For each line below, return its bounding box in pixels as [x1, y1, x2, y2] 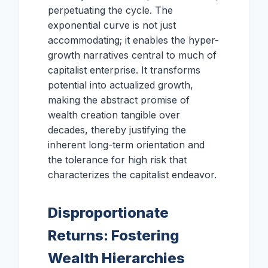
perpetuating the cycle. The [48, 4, 173, 17]
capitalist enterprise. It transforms [48, 64, 200, 77]
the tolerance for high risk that [48, 154, 187, 166]
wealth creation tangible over [48, 109, 180, 121]
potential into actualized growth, [48, 79, 193, 92]
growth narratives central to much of [48, 49, 217, 62]
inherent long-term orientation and [48, 139, 205, 151]
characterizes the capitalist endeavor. [48, 169, 217, 181]
